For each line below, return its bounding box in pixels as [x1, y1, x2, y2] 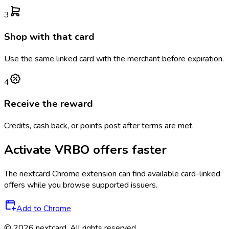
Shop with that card [4, 30, 95, 43]
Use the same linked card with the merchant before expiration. [4, 53, 224, 64]
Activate [4, 142, 55, 158]
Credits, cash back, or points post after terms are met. [4, 120, 194, 132]
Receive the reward [4, 97, 93, 111]
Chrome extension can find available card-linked [50, 168, 220, 179]
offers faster [89, 142, 167, 158]
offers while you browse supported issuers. [4, 179, 157, 191]
